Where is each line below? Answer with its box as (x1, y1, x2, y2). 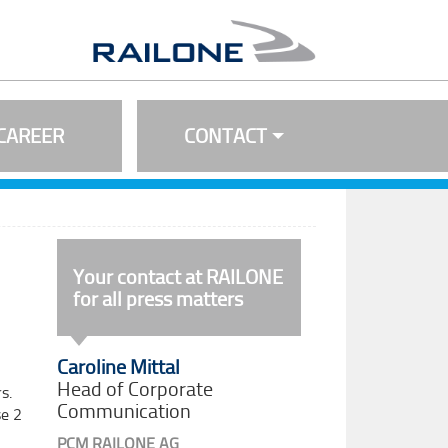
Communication (57, 399, 192, 423)
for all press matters (73, 287, 244, 311)
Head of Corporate (57, 377, 214, 401)
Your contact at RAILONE (73, 265, 284, 289)
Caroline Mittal (57, 355, 181, 379)
